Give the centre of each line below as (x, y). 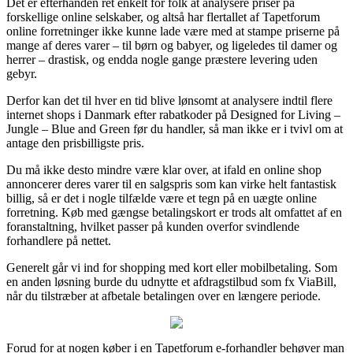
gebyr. (22, 73)
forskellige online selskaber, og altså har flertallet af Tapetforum (163, 17)
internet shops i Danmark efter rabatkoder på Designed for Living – (173, 114)
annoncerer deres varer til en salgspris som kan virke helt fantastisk (171, 184)
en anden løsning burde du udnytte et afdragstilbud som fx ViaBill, (171, 281)
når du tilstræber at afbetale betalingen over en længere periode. (163, 295)
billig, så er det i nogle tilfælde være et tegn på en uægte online (162, 198)
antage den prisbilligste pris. (75, 143)
